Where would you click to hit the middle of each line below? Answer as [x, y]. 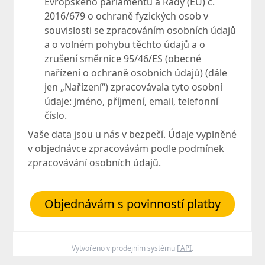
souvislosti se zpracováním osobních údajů [140, 30]
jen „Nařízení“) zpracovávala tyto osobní [134, 87]
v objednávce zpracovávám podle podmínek [126, 149]
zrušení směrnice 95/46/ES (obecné [123, 59]
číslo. [56, 116]
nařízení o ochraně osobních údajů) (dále [136, 73]
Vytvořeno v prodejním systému [124, 248]
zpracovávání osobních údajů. [95, 163]
